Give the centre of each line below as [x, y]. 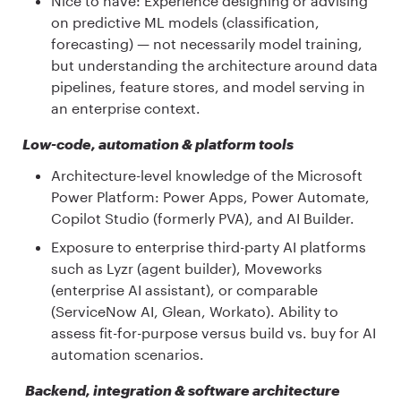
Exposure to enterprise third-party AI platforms [209, 247]
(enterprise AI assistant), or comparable [184, 290]
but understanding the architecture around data [214, 65]
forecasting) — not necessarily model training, [207, 44]
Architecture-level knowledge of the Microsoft [207, 175]
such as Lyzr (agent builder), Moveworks [187, 269]
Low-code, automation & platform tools [158, 144]
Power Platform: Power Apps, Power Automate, [210, 197]
